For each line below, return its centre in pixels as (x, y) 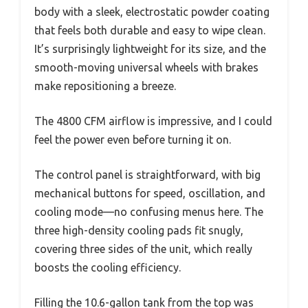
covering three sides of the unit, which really (143, 249)
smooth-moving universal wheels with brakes (146, 68)
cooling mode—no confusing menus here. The (149, 212)
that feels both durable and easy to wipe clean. (150, 31)
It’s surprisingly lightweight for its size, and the (150, 49)
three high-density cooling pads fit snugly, (139, 231)
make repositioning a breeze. (105, 86)
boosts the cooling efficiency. (108, 268)
